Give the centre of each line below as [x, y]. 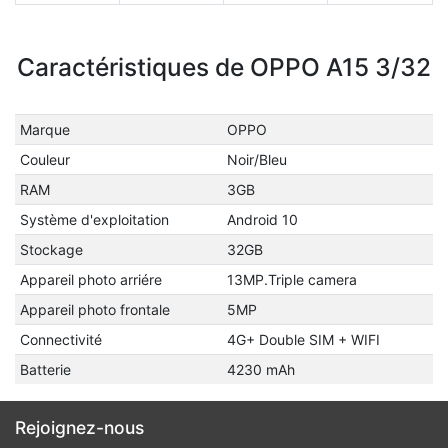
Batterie [45, 369]
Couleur [44, 159]
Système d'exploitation [94, 219]
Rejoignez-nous [79, 427]
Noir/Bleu [256, 159]
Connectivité [60, 339]
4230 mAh [260, 369]
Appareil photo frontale [94, 309]
